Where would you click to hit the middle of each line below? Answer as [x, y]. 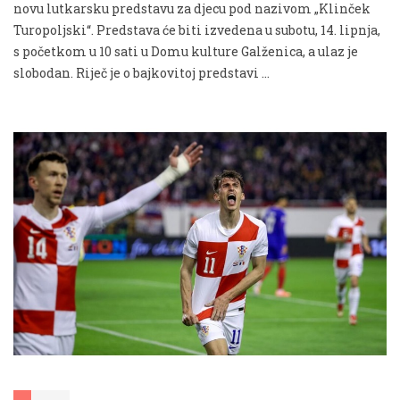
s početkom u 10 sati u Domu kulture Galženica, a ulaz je [186, 51]
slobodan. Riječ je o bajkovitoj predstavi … [142, 72]
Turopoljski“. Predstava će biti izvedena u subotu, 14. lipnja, [197, 29]
